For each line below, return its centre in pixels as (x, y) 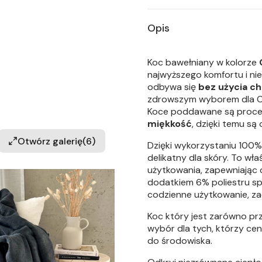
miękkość (170, 124)
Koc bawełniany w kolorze (203, 62)
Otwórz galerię (50, 141)
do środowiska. (180, 241)
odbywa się (173, 87)
